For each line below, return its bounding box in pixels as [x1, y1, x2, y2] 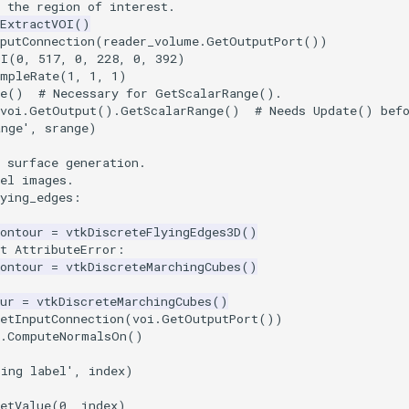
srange [45, 120, 89, 137]
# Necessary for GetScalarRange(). [38, 85, 282, 102]
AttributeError [15, 241, 117, 258]
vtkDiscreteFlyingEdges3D [66, 224, 241, 241]
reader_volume [103, 33, 199, 50]
